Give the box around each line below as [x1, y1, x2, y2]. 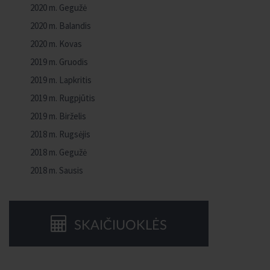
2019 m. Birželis [30, 110, 86, 122]
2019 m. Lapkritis [30, 74, 92, 86]
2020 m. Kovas [30, 38, 82, 49]
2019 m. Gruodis [30, 56, 88, 67]
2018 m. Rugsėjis [30, 128, 90, 140]
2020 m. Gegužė [30, 2, 87, 13]
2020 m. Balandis [30, 20, 91, 31]
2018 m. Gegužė [30, 146, 87, 158]
